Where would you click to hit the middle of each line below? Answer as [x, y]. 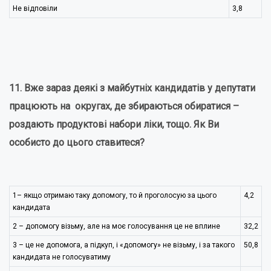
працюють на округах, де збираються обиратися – [124, 106]
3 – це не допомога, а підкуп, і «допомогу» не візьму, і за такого [125, 245]
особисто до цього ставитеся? [77, 142]
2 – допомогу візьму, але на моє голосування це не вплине [116, 226]
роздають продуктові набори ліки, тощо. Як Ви [114, 124]
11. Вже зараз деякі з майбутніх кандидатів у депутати [132, 88]
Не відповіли [35, 8]
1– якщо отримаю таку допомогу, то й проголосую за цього [115, 195]
